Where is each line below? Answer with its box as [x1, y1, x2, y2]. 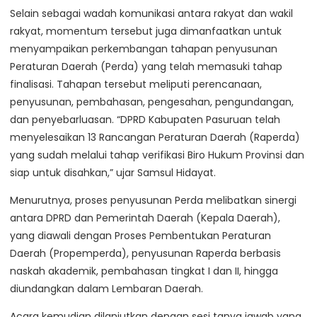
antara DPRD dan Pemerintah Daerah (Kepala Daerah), [10, 211, 280, 226]
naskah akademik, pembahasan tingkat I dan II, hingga [10, 264, 278, 279]
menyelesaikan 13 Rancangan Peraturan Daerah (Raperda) [10, 130, 300, 145]
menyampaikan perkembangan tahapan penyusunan [10, 42, 277, 57]
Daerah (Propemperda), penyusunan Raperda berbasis [10, 246, 281, 261]
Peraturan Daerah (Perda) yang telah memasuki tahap [10, 59, 282, 74]
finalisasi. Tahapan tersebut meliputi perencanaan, [10, 77, 262, 92]
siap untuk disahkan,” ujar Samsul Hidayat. [10, 166, 216, 180]
